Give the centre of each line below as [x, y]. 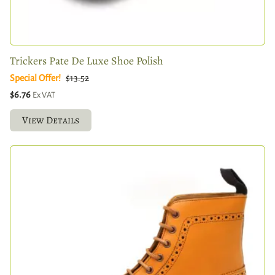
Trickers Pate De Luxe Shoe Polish [87, 60]
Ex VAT [44, 95]
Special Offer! [35, 78]
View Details [51, 120]
